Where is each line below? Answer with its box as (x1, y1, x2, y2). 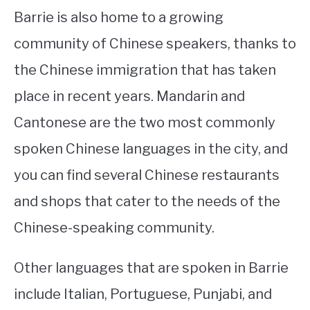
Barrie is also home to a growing (14, 9, 224, 26)
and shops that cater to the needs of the (14, 193, 280, 210)
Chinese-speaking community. (14, 219, 215, 236)
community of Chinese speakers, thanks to (14, 35, 296, 52)
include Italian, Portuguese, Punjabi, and (14, 286, 272, 302)
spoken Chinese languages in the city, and (14, 140, 288, 157)
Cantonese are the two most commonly (14, 114, 275, 131)
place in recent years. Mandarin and (14, 88, 245, 104)
